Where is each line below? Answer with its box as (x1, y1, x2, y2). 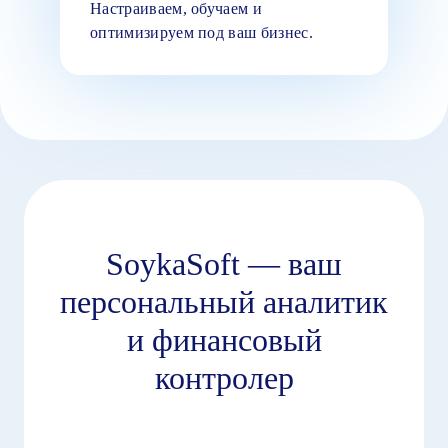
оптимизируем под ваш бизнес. (90, 23, 313, 41)
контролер (154, 359, 294, 396)
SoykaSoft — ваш (106, 245, 342, 282)
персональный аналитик (60, 283, 388, 320)
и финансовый (126, 321, 322, 358)
